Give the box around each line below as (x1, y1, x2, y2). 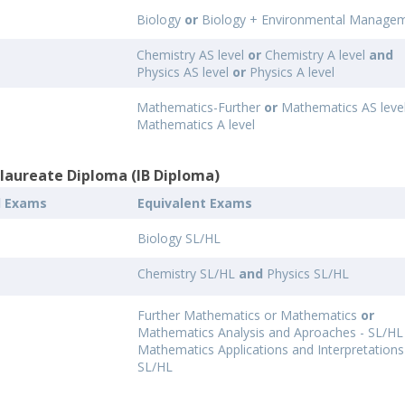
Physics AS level (137, 63, 233, 80)
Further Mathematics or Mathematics (137, 306, 362, 324)
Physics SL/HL (267, 265, 350, 282)
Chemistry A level (261, 46, 370, 63)
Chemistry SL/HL (137, 265, 240, 282)
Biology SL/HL (137, 230, 221, 247)
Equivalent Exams (137, 194, 253, 212)
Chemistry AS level (137, 46, 249, 63)
